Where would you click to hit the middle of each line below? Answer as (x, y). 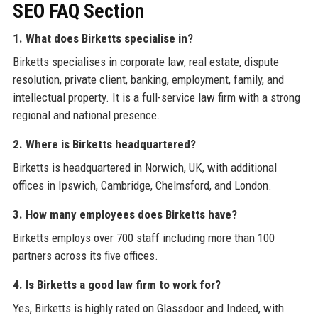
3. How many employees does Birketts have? (125, 214)
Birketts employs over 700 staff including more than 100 (143, 237)
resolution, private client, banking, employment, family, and (148, 79)
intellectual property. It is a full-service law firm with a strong (156, 97)
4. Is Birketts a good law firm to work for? (116, 284)
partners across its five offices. (85, 255)
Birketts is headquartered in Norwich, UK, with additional (144, 167)
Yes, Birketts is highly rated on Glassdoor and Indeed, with (148, 308)
